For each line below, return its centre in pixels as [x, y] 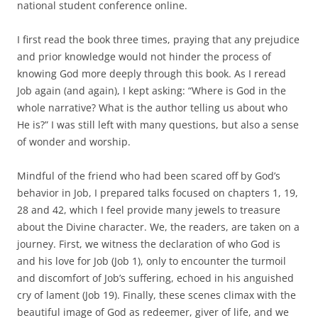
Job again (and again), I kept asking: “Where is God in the [152, 90]
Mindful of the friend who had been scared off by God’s [149, 175]
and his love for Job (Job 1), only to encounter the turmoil [152, 261]
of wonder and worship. [74, 141]
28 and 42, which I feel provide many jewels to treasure [149, 209]
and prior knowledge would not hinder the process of [144, 56]
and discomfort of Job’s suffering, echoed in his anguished [155, 278]
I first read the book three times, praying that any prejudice [158, 39]
